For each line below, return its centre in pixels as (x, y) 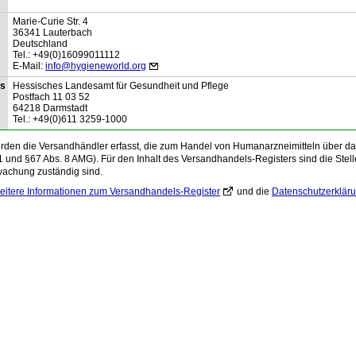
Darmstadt (65, 108)
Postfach (31, 97)
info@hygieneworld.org (96, 66)
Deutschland (40, 43)
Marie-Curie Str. (46, 21)
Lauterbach (68, 32)
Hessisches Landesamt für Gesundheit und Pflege (121, 85)
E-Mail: (28, 66)
